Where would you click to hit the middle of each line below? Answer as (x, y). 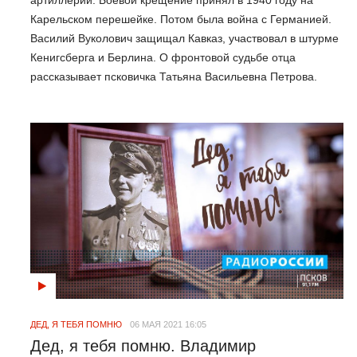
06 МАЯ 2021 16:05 (168, 325)
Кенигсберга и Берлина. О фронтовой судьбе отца (163, 58)
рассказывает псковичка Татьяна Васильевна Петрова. (174, 77)
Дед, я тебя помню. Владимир (143, 346)
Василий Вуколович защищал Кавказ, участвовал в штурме (184, 39)
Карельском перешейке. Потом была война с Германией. (181, 20)
